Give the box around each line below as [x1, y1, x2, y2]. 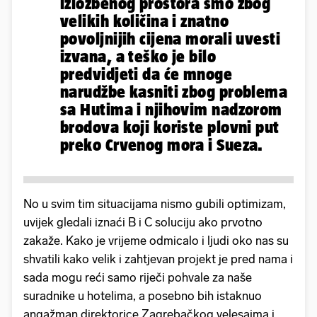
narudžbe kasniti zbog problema [60, 81, 288, 101]
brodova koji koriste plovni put [60, 117, 279, 137]
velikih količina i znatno [60, 11, 229, 30]
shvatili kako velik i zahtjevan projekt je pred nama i [23, 251, 293, 266]
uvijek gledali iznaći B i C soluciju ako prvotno [23, 214, 263, 229]
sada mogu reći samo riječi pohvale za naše [23, 270, 252, 284]
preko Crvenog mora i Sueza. [60, 134, 263, 154]
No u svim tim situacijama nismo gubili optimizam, [23, 196, 286, 211]
